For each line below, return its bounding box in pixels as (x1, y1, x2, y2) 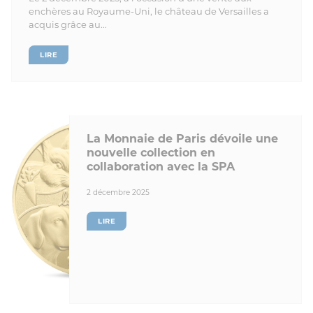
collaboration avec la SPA (87, 159, 235, 173)
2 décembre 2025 (87, 187, 150, 197)
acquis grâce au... (29, 19, 107, 31)
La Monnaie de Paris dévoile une (87, 131, 279, 145)
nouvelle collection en (87, 145, 216, 159)
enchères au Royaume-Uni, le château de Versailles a (29, 6, 269, 17)
